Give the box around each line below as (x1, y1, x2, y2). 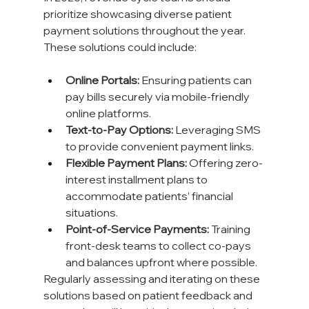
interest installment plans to (65, 172, 210, 187)
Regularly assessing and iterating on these (43, 272, 262, 286)
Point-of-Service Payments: (65, 222, 209, 237)
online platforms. (65, 106, 151, 121)
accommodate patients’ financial (65, 189, 235, 203)
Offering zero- (186, 156, 263, 170)
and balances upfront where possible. (65, 255, 257, 270)
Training (208, 222, 252, 237)
